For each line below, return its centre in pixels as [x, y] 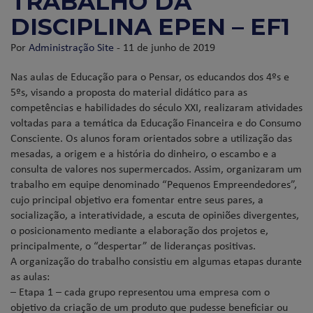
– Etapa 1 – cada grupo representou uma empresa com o [140, 291]
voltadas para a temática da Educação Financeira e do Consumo [156, 122]
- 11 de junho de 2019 [165, 46]
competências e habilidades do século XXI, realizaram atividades [156, 107]
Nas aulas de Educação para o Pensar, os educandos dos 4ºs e [150, 76]
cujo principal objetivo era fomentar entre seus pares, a [137, 199]
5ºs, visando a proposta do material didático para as [129, 91]
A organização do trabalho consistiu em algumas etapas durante [156, 260]
